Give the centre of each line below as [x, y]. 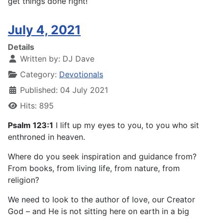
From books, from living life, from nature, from [94, 168]
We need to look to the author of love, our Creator [101, 200]
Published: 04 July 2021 [64, 90]
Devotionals [81, 75]
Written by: [40, 59]
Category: [38, 75]
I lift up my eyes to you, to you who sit [126, 125]
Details [21, 47]
